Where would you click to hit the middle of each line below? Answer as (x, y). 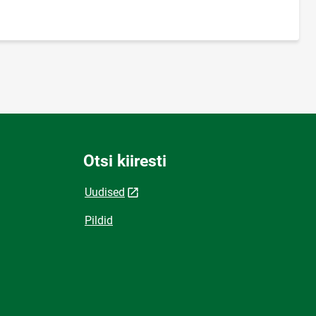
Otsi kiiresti (125, 161)
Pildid (99, 220)
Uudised (105, 192)
